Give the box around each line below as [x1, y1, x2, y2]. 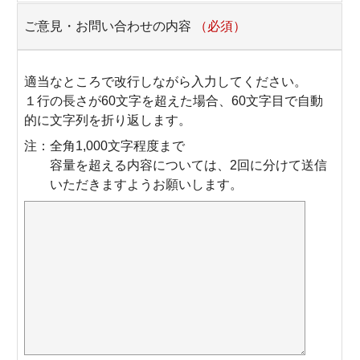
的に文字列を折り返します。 [24, 113, 192, 127]
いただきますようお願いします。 [50, 178, 243, 191]
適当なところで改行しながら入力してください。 [24, 75, 308, 88]
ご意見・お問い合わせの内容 [24, 18, 195, 33]
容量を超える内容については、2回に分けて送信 [50, 158, 328, 172]
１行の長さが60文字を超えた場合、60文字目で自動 [24, 94, 324, 108]
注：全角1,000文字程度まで [24, 139, 186, 153]
